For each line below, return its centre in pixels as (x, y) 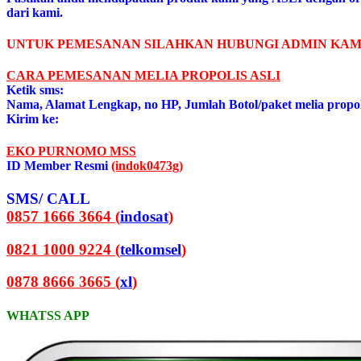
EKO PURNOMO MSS (71, 151)
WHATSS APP (48, 315)
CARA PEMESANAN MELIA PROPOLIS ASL (141, 76)
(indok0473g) (147, 165)
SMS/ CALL (48, 199)
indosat (144, 217)
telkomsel (151, 249)
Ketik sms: (35, 90)
